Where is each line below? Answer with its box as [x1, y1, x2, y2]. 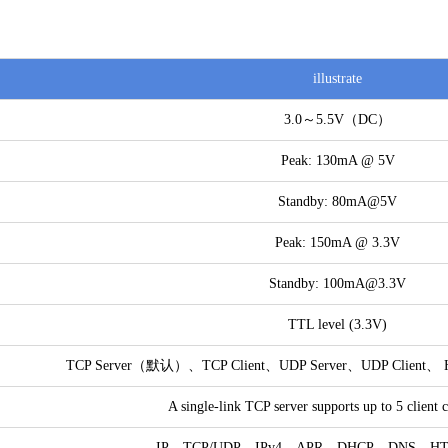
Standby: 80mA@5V [278, 194, 397, 209]
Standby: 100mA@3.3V [269, 276, 406, 291]
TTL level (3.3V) [288, 317, 387, 332]
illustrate [313, 71, 362, 86]
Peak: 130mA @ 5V [280, 153, 395, 168]
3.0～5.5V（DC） [284, 112, 391, 127]
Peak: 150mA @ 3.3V [275, 235, 400, 250]
